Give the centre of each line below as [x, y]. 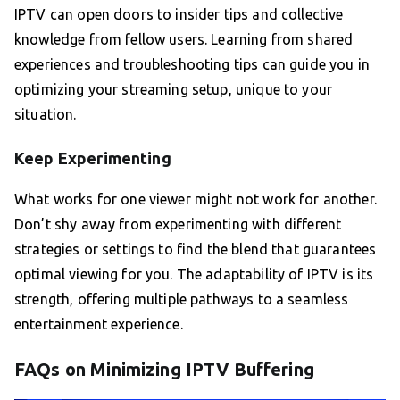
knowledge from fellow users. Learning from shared [184, 40]
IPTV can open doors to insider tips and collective [179, 15]
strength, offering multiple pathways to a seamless [182, 300]
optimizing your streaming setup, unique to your [174, 90]
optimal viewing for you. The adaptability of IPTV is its [194, 275]
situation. [46, 115]
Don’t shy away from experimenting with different [178, 225]
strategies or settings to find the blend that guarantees [196, 250]
